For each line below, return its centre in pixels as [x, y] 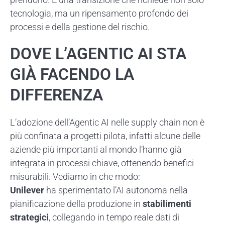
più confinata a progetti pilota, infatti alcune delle [105, 136]
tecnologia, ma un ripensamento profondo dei [99, 13]
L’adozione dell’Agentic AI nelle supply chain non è [107, 122]
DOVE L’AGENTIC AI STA [98, 53]
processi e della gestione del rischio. [80, 27]
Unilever [27, 190]
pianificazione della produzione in [76, 203]
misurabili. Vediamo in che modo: [76, 176]
